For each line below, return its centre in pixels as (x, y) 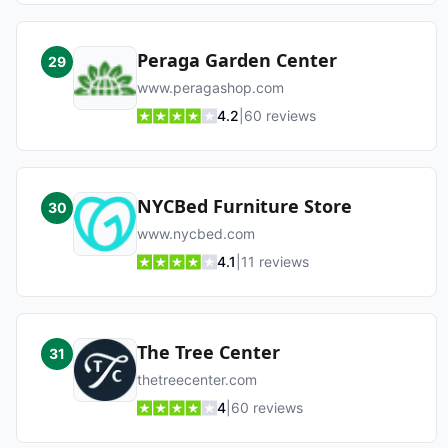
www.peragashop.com (210, 87)
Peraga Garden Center (237, 60)
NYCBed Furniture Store (244, 206)
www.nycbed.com (196, 233)
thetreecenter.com (197, 379)
